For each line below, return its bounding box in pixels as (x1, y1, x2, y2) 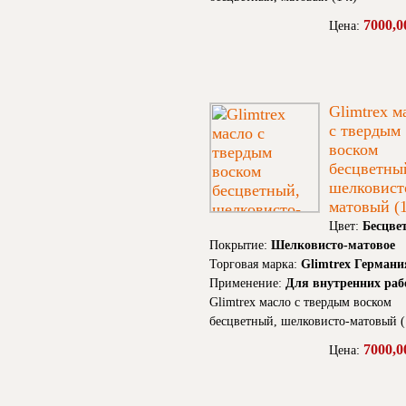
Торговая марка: (209, 257, 301, 272)
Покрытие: (209, 238, 271, 253)
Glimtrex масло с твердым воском (209, 295, 391, 310)
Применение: (209, 276, 285, 291)
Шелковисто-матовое (271, 238, 395, 253)
